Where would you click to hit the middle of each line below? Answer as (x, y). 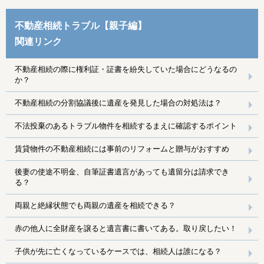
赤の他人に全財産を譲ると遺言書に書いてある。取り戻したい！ (126, 229)
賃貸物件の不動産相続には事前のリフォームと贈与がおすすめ (122, 149)
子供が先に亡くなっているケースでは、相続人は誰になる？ (118, 252)
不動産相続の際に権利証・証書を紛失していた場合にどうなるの (126, 70)
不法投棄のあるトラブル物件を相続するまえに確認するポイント (126, 126)
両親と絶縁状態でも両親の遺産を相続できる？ (95, 206)
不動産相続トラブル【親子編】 (81, 26)
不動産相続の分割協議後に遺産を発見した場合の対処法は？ (118, 103)
